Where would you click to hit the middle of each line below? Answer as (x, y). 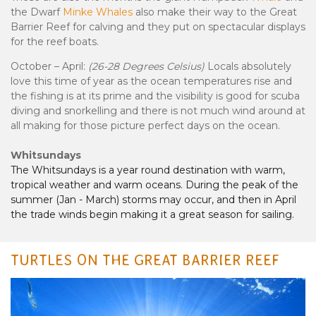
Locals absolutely (249, 67)
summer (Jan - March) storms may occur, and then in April (153, 200)
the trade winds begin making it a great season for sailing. (152, 215)
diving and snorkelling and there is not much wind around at (158, 111)
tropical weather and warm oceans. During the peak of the (154, 185)
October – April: (48, 67)
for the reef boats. (56, 42)
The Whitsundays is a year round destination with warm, (148, 170)
